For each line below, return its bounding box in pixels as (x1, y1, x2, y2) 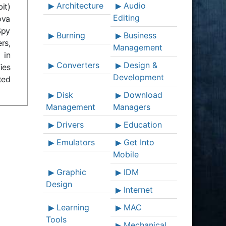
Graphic (56, 167, 86, 177)
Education (123, 120, 162, 130)
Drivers (56, 120, 84, 130)
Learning (56, 202, 89, 212)
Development (112, 72, 164, 82)
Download (123, 90, 162, 100)
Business (123, 30, 156, 40)
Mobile (112, 149, 139, 159)
